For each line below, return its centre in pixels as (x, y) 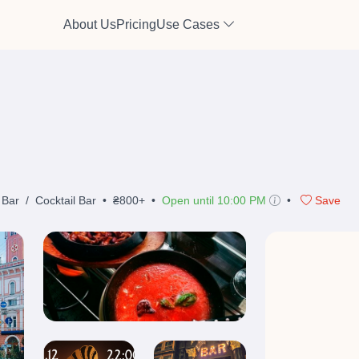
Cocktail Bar (66, 200)
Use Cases (190, 24)
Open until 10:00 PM (214, 200)
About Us (90, 24)
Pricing (136, 24)
